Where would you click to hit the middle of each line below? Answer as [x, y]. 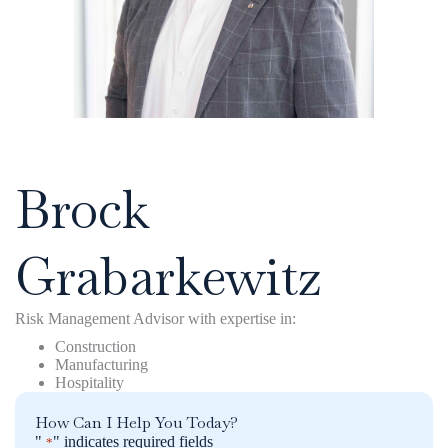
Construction [95, 347]
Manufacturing [101, 365]
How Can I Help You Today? [136, 423]
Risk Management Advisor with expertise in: [155, 319]
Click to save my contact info [224, 167]
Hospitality [89, 383]
